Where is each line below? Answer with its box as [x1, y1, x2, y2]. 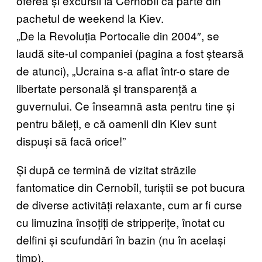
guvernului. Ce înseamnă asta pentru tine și [16, 98, 235, 114]
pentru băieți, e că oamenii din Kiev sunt [16, 115, 216, 132]
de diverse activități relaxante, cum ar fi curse [16, 196, 242, 213]
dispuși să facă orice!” [16, 133, 126, 149]
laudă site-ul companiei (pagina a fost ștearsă [16, 45, 244, 61]
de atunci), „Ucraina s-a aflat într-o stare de [16, 63, 230, 79]
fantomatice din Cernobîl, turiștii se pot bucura [16, 179, 245, 195]
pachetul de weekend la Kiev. [16, 10, 164, 26]
